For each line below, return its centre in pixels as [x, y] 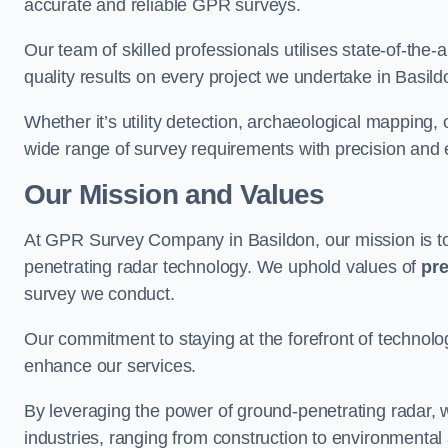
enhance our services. [110, 366]
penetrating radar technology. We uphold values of [223, 267]
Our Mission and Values [174, 194]
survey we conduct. [99, 294]
